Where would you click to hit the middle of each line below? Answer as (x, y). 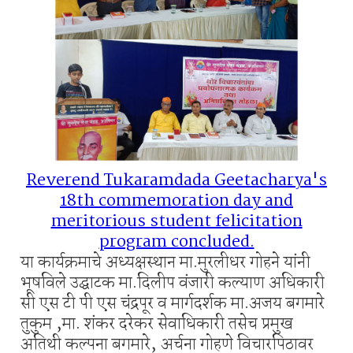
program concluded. (176, 242)
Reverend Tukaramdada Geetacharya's (176, 181)
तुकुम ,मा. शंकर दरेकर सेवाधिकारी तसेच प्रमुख (157, 324)
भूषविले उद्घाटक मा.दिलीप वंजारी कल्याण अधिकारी (173, 283)
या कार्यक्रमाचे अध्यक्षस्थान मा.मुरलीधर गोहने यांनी (165, 263)
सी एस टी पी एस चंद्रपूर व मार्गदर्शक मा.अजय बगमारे (173, 304)
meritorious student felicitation (176, 222)
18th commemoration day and (176, 201)
